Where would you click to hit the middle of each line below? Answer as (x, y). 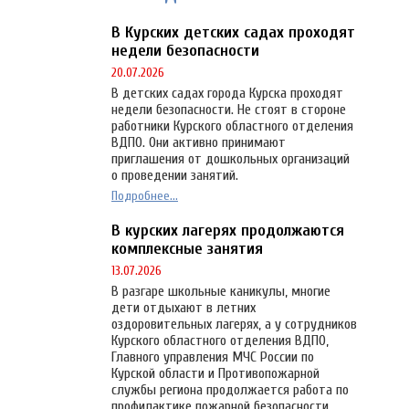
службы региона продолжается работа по (230, 390)
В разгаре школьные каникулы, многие (221, 292)
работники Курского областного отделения (232, 126)
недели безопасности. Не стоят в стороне (229, 110)
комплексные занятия (187, 249)
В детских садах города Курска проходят (227, 94)
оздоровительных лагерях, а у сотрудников (234, 325)
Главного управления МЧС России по (213, 357)
